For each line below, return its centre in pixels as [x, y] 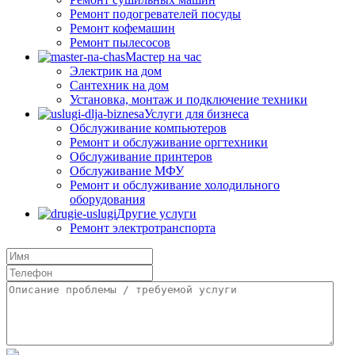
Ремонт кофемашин [122, 28]
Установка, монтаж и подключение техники [189, 99]
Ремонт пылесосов [120, 42]
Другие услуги [157, 214]
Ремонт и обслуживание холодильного [175, 185]
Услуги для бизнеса [197, 114]
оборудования [107, 199]
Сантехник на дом [119, 85]
